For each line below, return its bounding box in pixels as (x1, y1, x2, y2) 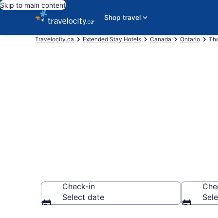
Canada (150, 36, 171, 43)
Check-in (62, 182, 95, 191)
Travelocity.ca (35, 36, 74, 43)
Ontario (180, 36, 200, 43)
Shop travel (104, 13, 141, 21)
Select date (62, 192, 104, 202)
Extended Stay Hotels (83, 36, 141, 43)
